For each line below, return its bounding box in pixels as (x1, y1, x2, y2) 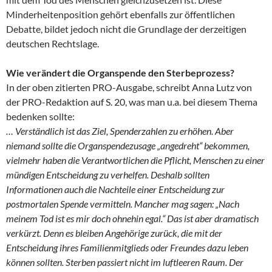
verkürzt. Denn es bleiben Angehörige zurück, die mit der (6, 226, 222, 239)
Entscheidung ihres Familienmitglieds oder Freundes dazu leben (6, 241, 248, 253)
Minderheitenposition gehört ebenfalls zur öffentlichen (6, 8, 235, 20)
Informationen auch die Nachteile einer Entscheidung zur (6, 183, 225, 195)
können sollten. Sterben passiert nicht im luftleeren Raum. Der (6, 256, 243, 268)
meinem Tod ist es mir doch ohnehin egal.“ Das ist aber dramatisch (6, 212, 259, 224)
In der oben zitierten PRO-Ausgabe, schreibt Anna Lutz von (6, 81, 252, 93)
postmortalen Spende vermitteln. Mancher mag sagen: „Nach (6, 197, 239, 209)
